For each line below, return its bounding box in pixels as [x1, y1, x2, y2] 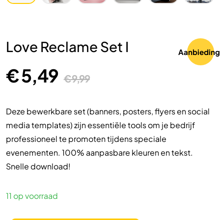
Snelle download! [6, 161, 71, 172]
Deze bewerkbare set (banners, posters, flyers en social [6, 106, 210, 117]
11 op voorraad [6, 191, 58, 201]
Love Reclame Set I [6, 38, 129, 55]
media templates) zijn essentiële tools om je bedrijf [6, 120, 195, 131]
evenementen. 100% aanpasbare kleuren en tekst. [6, 147, 193, 158]
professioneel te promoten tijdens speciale [6, 134, 166, 144]
